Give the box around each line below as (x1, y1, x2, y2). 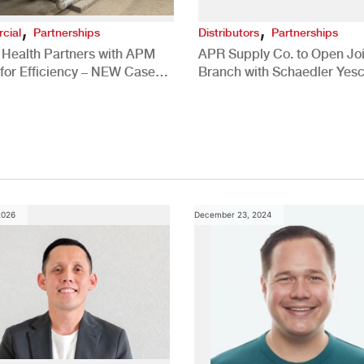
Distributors (197, 25, 259, 39)
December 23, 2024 (193, 209, 271, 219)
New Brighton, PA (197, 81, 302, 97)
